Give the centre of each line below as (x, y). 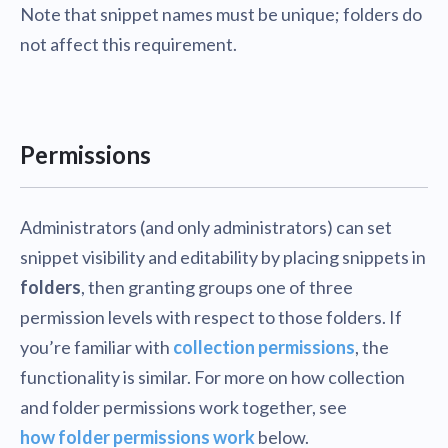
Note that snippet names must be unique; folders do (221, 14)
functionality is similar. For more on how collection (212, 377)
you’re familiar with (96, 347)
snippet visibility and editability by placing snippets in (223, 257)
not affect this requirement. (128, 44)
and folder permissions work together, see (183, 407)
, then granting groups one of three (217, 287)
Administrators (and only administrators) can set (206, 227)
